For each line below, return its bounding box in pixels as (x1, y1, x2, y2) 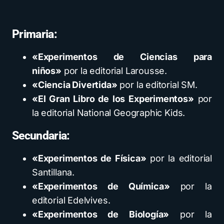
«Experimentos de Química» (32, 181, 170, 191)
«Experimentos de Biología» (32, 209, 169, 219)
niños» (32, 65, 61, 76)
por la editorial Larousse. (61, 65, 167, 76)
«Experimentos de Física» (32, 153, 146, 163)
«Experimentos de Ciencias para (32, 51, 212, 62)
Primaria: (12, 27, 57, 41)
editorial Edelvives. (32, 195, 110, 205)
